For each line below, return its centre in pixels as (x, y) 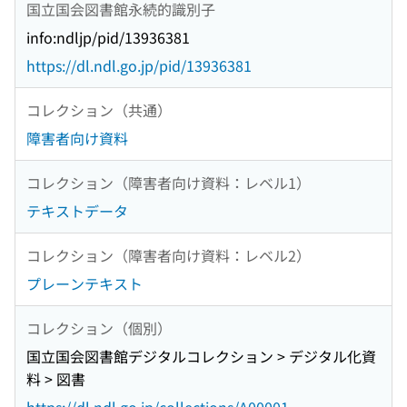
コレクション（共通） (99, 109)
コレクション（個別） (99, 328)
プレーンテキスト (84, 284)
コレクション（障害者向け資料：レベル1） (169, 182)
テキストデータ (77, 211)
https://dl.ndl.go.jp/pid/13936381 (139, 66)
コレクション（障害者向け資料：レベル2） (169, 255)
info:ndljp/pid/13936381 (108, 38)
